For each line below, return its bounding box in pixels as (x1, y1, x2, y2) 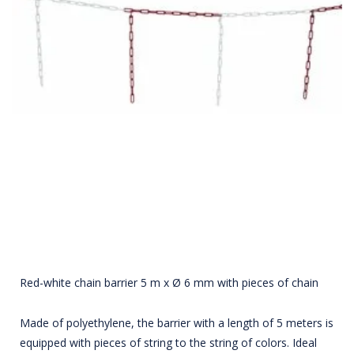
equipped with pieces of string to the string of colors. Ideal (20, 335, 317, 351)
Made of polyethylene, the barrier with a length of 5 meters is (20, 315, 333, 331)
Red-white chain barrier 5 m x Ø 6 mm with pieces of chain (20, 275, 318, 291)
